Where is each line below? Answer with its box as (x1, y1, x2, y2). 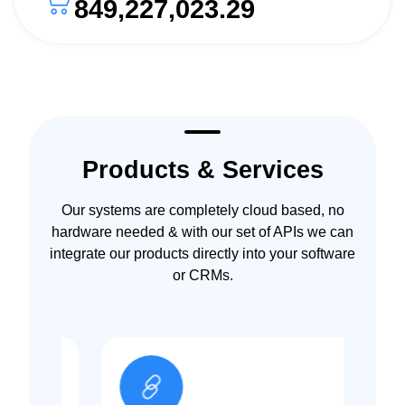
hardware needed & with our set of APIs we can (52, 224, 353, 240)
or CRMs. (172, 268, 233, 284)
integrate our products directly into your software (50, 246, 355, 262)
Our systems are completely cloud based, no (61, 202, 344, 219)
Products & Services (81, 155, 324, 184)
